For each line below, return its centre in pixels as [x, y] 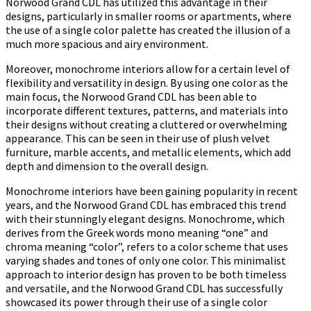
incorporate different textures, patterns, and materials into [147, 110]
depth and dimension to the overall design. [107, 166]
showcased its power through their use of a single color [136, 302]
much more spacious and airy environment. [107, 43]
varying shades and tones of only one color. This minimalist [146, 260]
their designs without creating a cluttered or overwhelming [146, 124]
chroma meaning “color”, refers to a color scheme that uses [147, 246]
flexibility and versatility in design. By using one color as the [147, 82]
